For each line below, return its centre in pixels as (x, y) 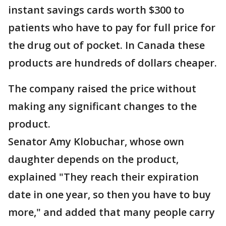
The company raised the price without (102, 89)
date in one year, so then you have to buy (109, 194)
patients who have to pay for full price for (112, 27)
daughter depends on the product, (93, 159)
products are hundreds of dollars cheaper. (112, 63)
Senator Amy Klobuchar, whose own (96, 142)
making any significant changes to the (102, 106)
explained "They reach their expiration (103, 177)
